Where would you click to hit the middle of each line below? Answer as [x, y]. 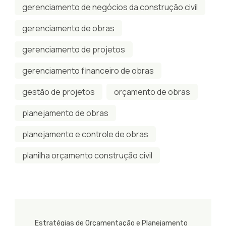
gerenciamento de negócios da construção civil [110, 7]
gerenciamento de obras [68, 28]
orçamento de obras [152, 92]
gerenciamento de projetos [74, 49]
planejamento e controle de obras [85, 134]
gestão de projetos [59, 92]
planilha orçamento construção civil [87, 155]
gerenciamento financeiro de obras [88, 70]
